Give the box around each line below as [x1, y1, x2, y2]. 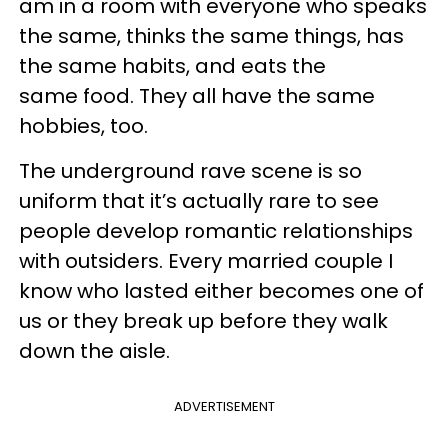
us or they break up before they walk [19, 307, 388, 335]
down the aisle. [19, 337, 170, 365]
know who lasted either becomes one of [19, 277, 424, 305]
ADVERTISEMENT [173, 397, 275, 416]
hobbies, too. [19, 112, 148, 140]
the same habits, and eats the [19, 52, 326, 80]
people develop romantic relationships [19, 217, 413, 245]
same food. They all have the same [19, 82, 375, 110]
